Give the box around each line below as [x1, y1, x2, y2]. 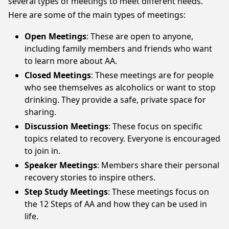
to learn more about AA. [25, 55, 117, 66]
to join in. [25, 145, 60, 156]
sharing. [25, 106, 56, 118]
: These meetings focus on [108, 186, 209, 197]
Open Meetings [25, 31, 86, 42]
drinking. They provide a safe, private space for [25, 94, 206, 105]
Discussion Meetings [25, 121, 108, 132]
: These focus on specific [108, 121, 202, 132]
